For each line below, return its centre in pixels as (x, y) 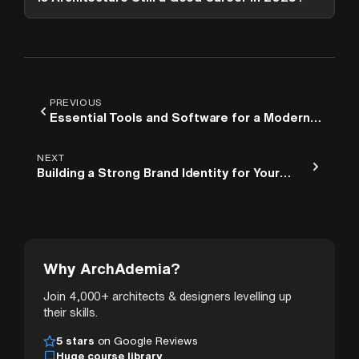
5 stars (75, 341)
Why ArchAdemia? (112, 268)
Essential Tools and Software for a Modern (180, 118)
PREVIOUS (76, 103)
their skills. (71, 313)
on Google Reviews (146, 341)
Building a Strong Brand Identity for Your (158, 173)
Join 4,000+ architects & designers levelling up (168, 296)
